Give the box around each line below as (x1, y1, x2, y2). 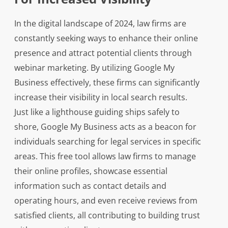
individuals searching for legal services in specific (14, 136, 201, 148)
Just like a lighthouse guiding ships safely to (14, 106, 180, 118)
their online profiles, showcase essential (14, 165, 167, 177)
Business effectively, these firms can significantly (14, 77, 199, 89)
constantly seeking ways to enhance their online (14, 33, 198, 44)
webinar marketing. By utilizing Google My (14, 62, 175, 74)
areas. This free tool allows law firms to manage (14, 151, 196, 162)
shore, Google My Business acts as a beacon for (14, 121, 196, 133)
